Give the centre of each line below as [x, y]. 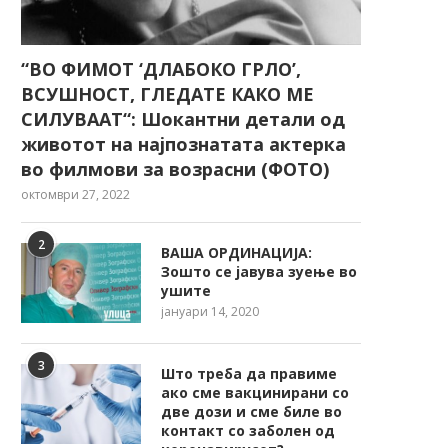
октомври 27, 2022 [75, 195]
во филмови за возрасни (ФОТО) [175, 169]
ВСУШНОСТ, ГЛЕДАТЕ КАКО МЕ [167, 94]
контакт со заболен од [248, 431]
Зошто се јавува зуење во [259, 272]
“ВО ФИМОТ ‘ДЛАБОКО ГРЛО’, [161, 69]
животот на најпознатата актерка [183, 144]
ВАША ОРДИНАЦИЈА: [236, 253]
